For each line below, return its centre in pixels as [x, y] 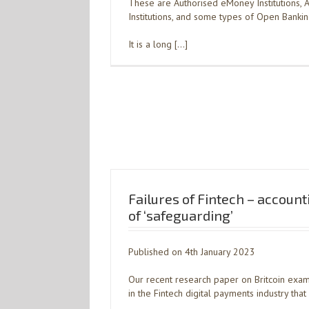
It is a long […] [158, 44]
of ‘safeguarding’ [181, 215]
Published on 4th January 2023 [192, 252]
